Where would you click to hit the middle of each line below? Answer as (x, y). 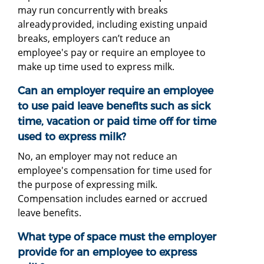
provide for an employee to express (107, 252)
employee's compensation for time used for (115, 170)
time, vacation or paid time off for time (117, 121)
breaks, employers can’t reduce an (94, 38)
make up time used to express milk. (96, 66)
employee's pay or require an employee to (112, 52)
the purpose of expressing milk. (88, 184)
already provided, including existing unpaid (113, 24)
